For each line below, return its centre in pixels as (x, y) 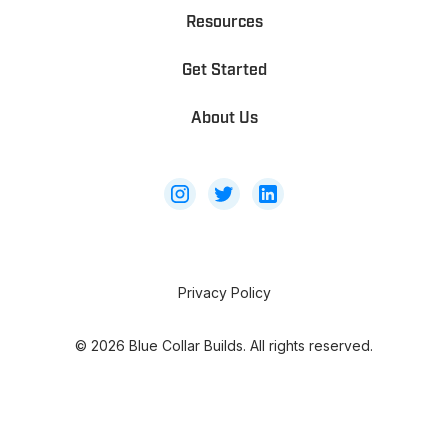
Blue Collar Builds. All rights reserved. (249, 345)
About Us (224, 117)
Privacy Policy (224, 292)
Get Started (224, 69)
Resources (224, 21)
